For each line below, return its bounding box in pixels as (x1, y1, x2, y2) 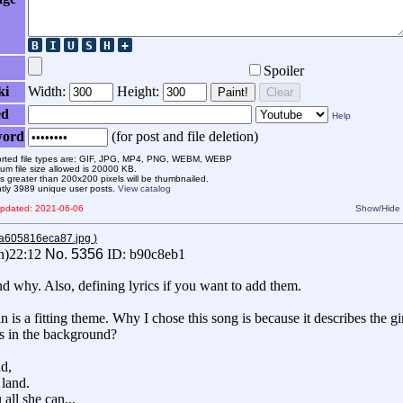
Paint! (218, 85, 248, 100)
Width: (28, 84, 69, 100)
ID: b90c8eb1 (107, 246, 185, 263)
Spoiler (264, 63, 304, 79)
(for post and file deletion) (108, 129, 258, 145)
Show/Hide (355, 203, 400, 214)
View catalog (118, 184, 171, 194)
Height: (117, 84, 163, 100)
